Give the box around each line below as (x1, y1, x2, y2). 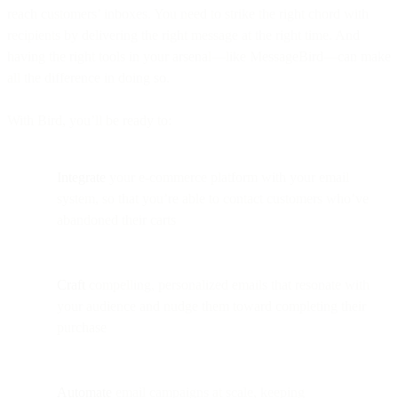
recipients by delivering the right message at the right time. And (7, 27, 360, 43)
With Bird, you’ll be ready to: (7, 112, 171, 128)
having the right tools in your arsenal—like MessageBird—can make (7, 48, 391, 64)
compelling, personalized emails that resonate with (85, 276, 370, 292)
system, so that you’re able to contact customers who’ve (57, 190, 369, 206)
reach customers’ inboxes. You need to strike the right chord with (7, 5, 369, 21)
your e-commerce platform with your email (106, 169, 349, 185)
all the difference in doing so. (7, 69, 170, 85)
